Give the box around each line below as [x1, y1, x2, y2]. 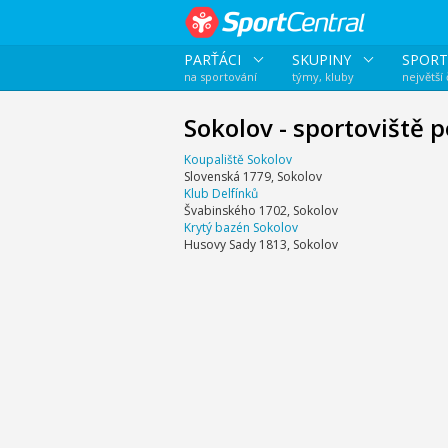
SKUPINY [291, 50, 355, 69]
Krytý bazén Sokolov [183, 219, 298, 236]
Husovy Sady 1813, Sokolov [183, 236, 338, 253]
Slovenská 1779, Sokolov [183, 168, 322, 185]
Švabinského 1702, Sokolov [183, 202, 338, 219]
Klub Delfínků [183, 185, 258, 202]
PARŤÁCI [183, 50, 245, 69]
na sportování [183, 69, 257, 84]
